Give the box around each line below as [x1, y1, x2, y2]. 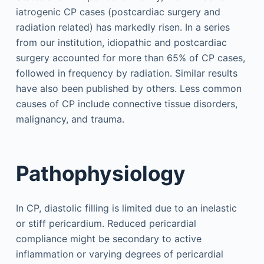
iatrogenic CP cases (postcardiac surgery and [15, 6, 220, 18]
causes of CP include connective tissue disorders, [15, 98, 237, 110]
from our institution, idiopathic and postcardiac [15, 37, 227, 48]
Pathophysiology [15, 160, 186, 186]
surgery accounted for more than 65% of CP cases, [15, 52, 245, 64]
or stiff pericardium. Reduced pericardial [15, 217, 196, 229]
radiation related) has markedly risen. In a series [15, 21, 230, 33]
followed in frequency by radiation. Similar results [15, 67, 237, 79]
